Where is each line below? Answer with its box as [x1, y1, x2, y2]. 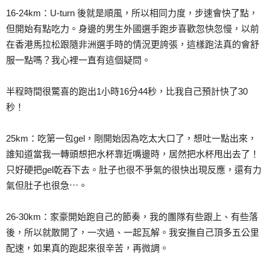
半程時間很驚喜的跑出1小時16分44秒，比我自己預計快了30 [6, 86, 248, 96]
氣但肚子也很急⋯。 [6, 180, 87, 190]
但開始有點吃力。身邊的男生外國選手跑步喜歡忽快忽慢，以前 [6, 23, 259, 34]
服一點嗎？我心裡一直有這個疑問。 [6, 54, 151, 65]
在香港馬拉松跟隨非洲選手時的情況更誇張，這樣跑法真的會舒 [6, 39, 259, 49]
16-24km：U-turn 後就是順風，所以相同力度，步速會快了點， [6, 7, 258, 18]
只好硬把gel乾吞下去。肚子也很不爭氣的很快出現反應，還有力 [6, 164, 262, 175]
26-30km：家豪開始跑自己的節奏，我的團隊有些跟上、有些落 [6, 211, 258, 222]
